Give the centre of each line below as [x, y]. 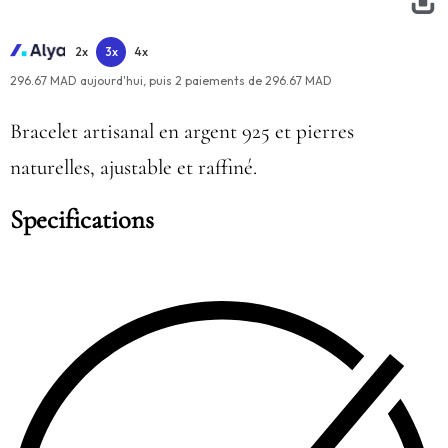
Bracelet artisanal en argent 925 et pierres [182, 131]
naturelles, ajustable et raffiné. [133, 167]
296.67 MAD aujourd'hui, [78, 81]
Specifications [82, 220]
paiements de [223, 81]
